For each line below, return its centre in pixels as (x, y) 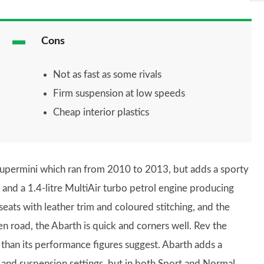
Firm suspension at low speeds (119, 93)
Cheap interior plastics (101, 112)
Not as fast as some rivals (107, 75)
